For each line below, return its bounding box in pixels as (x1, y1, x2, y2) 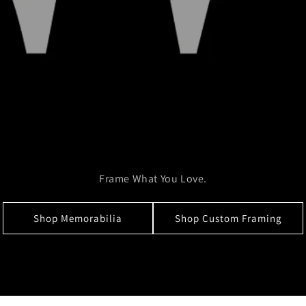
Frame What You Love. (99, 171, 207, 186)
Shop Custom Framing (174, 211, 282, 225)
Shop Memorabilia (33, 211, 122, 225)
